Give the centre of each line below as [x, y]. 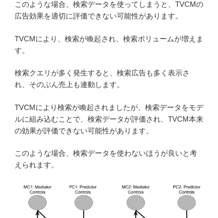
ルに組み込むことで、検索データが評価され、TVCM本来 [109, 119]
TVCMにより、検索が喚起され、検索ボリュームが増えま [109, 38]
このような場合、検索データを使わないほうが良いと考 [106, 153]
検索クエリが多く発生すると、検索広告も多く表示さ [102, 73]
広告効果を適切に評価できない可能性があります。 [99, 16]
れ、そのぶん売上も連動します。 [69, 85]
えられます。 [36, 165]
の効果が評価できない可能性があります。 [84, 130]
